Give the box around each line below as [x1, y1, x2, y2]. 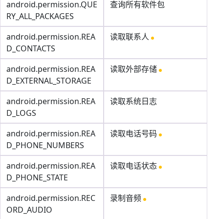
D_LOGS [6, 108, 36, 118]
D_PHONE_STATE [6, 172, 68, 183]
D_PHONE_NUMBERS [6, 140, 84, 151]
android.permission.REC [6, 193, 95, 203]
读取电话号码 [110, 128, 159, 139]
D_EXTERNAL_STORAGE [6, 75, 91, 86]
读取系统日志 [110, 96, 157, 107]
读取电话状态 [110, 160, 159, 171]
